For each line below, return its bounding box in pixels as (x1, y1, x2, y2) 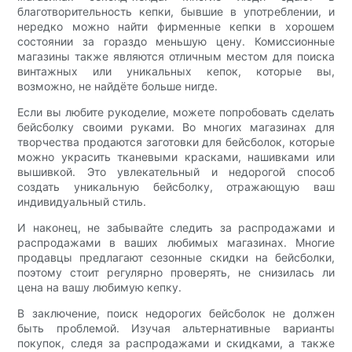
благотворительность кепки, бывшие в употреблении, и (17, 4, 335, 18)
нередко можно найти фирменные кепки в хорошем (17, 19, 335, 33)
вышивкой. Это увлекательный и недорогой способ (17, 164, 335, 178)
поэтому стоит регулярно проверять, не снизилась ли (17, 265, 335, 279)
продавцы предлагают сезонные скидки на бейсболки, (17, 250, 335, 264)
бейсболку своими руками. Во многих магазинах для (17, 119, 335, 134)
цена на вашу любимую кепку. (17, 280, 182, 294)
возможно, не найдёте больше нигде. (17, 79, 218, 93)
